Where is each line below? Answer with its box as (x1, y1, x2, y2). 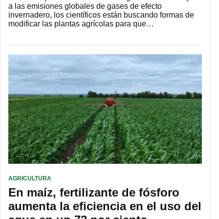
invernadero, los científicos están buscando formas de (8, 11, 194, 20)
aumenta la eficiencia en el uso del (8, 199, 201, 213)
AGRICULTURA (8, 175, 51, 182)
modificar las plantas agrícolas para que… (8, 20, 154, 28)
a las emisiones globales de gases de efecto (8, 2, 162, 11)
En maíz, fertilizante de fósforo (8, 185, 179, 199)
